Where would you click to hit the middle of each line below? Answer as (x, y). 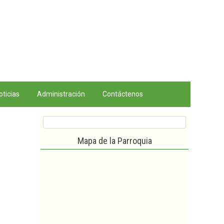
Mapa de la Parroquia (114, 141)
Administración (61, 94)
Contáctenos (123, 94)
